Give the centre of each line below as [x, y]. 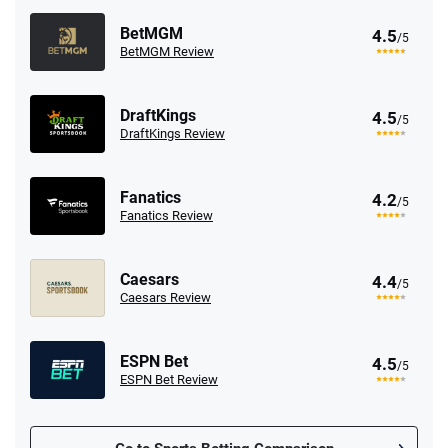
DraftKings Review [172, 133]
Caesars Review [165, 297]
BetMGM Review [167, 51]
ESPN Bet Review [169, 379]
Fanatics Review [166, 215]
